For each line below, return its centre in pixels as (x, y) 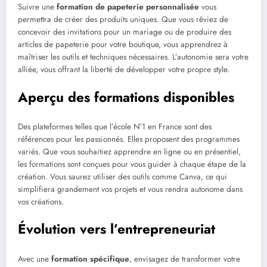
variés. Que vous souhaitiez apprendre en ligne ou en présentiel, (129, 152)
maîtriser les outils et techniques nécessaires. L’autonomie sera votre (133, 57)
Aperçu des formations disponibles (126, 97)
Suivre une (37, 7)
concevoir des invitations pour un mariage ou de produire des (125, 32)
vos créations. (41, 202)
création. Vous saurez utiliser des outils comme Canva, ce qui (122, 177)
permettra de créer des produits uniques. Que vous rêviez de (123, 20)
